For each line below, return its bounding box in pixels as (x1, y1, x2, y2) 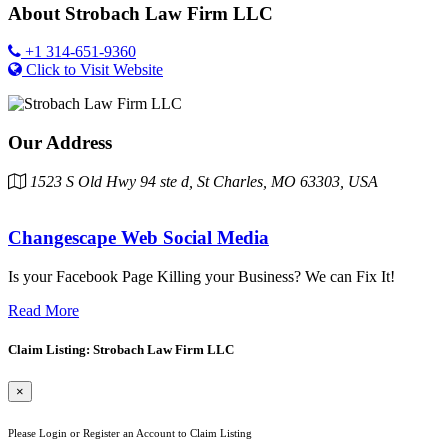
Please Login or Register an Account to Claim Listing (8, 426, 252, 439)
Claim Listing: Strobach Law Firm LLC (8, 342, 234, 358)
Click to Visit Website (26, 61, 163, 79)
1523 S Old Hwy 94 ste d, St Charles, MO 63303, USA (26, 172, 378, 190)
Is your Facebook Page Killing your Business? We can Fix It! (8, 268, 395, 286)
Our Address (8, 132, 112, 154)
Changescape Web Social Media (8, 227, 269, 249)
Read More (8, 302, 79, 320)
